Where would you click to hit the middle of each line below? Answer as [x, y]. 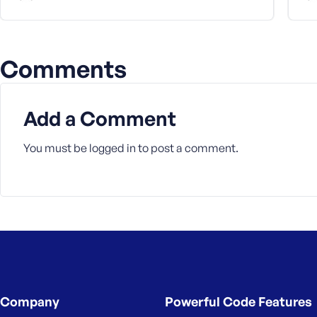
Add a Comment [100, 119]
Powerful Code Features [238, 301]
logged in [113, 148]
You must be [56, 148]
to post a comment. [187, 148]
